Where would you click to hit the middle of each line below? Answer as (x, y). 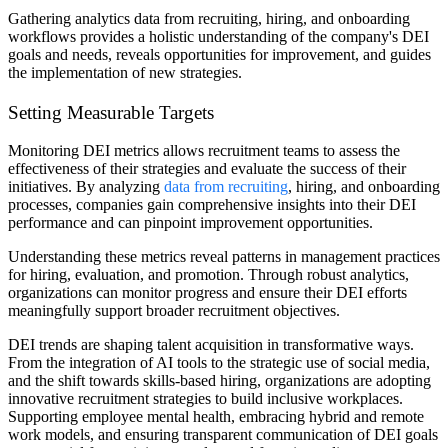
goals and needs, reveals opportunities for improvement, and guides (219, 54)
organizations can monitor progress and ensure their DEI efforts (207, 293)
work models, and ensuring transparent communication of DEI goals (223, 435)
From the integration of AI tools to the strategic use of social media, (219, 363)
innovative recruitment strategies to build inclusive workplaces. (205, 399)
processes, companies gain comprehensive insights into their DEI (212, 205)
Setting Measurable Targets (111, 112)
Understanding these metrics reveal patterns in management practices (224, 257)
